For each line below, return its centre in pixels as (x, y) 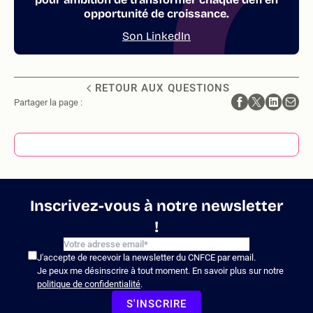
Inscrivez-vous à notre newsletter (156, 206)
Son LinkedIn (156, 36)
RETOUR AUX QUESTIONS (162, 88)
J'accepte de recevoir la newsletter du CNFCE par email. (146, 257)
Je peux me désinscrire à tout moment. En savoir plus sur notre (160, 271)
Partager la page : (48, 102)
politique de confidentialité (89, 284)
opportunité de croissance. (156, 14)
